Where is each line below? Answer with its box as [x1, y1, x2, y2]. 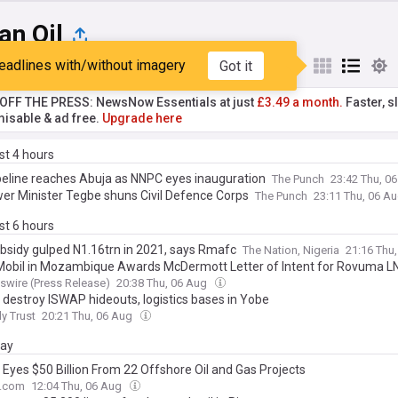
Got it [219, 57, 252, 75]
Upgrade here [102, 111, 182, 125]
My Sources [105, 59, 171, 73]
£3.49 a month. [257, 95, 343, 109]
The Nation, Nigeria [243, 243, 339, 257]
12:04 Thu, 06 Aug [31, 379, 124, 393]
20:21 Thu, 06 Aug [42, 309, 135, 322]
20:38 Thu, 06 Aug [116, 276, 210, 290]
